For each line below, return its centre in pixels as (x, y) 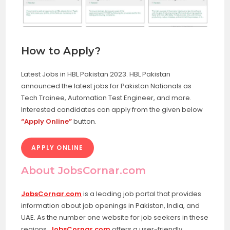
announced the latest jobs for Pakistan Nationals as (107, 86)
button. (85, 121)
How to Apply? (61, 51)
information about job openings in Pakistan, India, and (111, 205)
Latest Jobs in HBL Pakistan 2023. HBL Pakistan (96, 74)
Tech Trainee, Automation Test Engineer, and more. (107, 98)
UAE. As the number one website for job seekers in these (115, 217)
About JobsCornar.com (84, 170)
